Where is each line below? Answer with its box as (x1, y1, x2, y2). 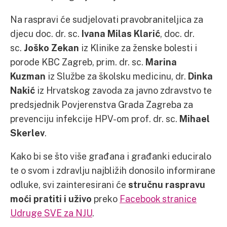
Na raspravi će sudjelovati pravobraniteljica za (10, 14, 203, 25)
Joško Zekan (24, 42, 81, 53)
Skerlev (10, 127, 45, 138)
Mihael (179, 113, 210, 124)
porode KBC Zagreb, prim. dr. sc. (10, 56, 145, 67)
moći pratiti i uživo (10, 193, 92, 204)
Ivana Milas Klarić (82, 28, 160, 39)
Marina (145, 56, 177, 67)
